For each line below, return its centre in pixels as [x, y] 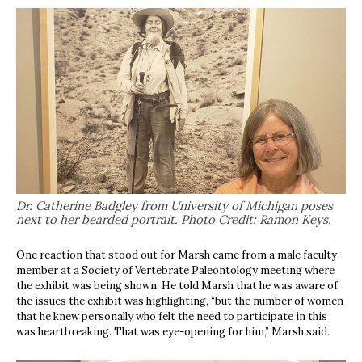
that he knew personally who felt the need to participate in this [172, 316]
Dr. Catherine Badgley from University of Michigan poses [175, 205]
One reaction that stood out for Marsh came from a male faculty [177, 255]
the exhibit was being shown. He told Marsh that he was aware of [177, 285]
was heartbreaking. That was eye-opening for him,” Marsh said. [173, 331]
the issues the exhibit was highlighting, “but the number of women [180, 301]
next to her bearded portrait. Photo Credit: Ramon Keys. [174, 219]
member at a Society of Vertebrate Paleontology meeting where [175, 270]
